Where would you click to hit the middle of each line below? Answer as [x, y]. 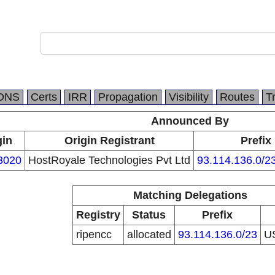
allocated [149, 234]
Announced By [190, 121]
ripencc [94, 234]
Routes [237, 97]
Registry [98, 215]
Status [149, 215]
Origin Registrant [109, 141]
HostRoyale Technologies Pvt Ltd [109, 160]
